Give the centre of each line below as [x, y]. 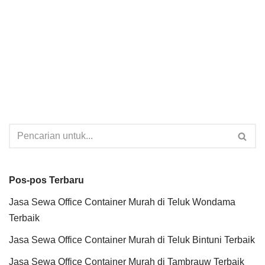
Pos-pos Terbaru [46, 180]
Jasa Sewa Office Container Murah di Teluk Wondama [122, 202]
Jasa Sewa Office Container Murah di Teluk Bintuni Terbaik [132, 240]
